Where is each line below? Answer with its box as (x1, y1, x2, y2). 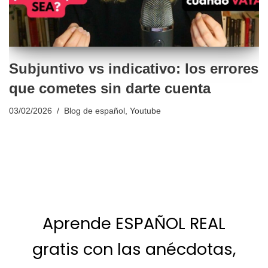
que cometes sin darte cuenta (9, 80, 211, 97)
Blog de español (64, 106, 125, 116)
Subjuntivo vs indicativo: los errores (9, 60, 258, 77)
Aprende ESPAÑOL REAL (42, 212, 226, 235)
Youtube (130, 106, 161, 116)
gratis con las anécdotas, (32, 238, 236, 261)
